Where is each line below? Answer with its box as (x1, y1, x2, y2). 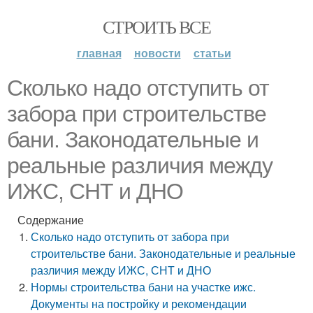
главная (76, 45, 122, 61)
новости (133, 45, 181, 61)
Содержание (17, 212, 84, 228)
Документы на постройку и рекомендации (31, 296, 247, 312)
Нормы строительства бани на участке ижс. (31, 279, 256, 295)
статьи (193, 45, 231, 61)
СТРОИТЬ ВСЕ (102, 15, 211, 38)
